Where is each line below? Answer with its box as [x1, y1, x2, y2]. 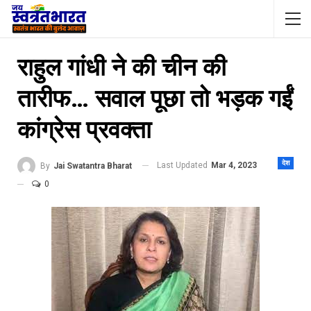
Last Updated [157, 160, 210, 170]
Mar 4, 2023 [211, 160, 257, 170]
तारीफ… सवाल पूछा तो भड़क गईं [17, 85, 292, 113]
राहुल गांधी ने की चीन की [17, 53, 226, 82]
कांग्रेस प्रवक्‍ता [17, 116, 151, 144]
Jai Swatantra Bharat [53, 160, 132, 171]
